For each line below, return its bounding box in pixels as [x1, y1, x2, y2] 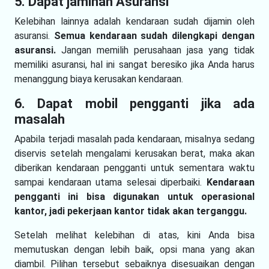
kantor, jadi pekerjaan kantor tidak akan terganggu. [14, 205, 247, 217]
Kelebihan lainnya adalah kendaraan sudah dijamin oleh [14, 15, 255, 27]
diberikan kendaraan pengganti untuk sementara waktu [14, 162, 255, 174]
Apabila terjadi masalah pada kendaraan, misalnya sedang [14, 133, 255, 145]
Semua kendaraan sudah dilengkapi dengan [53, 29, 255, 41]
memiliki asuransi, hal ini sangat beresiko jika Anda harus [14, 58, 255, 70]
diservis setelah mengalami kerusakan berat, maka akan [14, 147, 255, 159]
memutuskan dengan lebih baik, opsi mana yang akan [14, 243, 255, 255]
